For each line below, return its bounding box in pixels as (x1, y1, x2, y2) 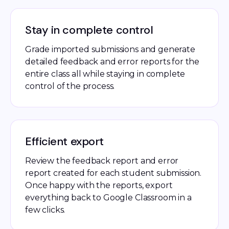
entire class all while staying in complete (25, 69, 186, 79)
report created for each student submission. (25, 168, 202, 178)
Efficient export (25, 134, 104, 149)
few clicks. (25, 205, 65, 215)
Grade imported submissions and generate (25, 44, 195, 55)
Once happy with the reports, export (25, 180, 173, 191)
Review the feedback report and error (25, 156, 179, 166)
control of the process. (25, 81, 115, 91)
